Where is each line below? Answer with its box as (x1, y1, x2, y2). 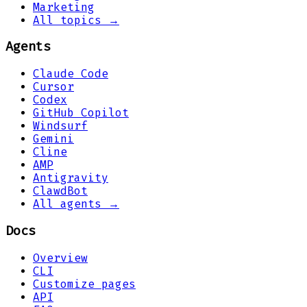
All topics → (33, 13, 119, 27)
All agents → (33, 197, 119, 211)
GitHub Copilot (33, 106, 129, 120)
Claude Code (33, 67, 108, 81)
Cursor (33, 80, 74, 94)
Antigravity (33, 171, 108, 185)
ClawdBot (33, 184, 88, 198)
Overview (33, 251, 88, 265)
